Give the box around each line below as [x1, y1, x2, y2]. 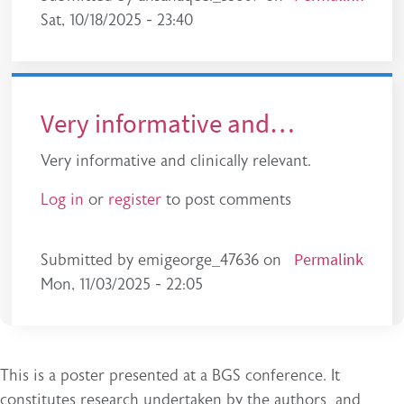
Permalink [293, 249, 363, 271]
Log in [41, 189, 85, 209]
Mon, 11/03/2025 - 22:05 [41, 274, 204, 294]
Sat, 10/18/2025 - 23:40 [41, 10, 194, 31]
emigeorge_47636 [138, 250, 260, 270]
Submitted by [41, 250, 139, 270]
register [108, 189, 162, 209]
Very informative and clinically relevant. [41, 151, 312, 170]
